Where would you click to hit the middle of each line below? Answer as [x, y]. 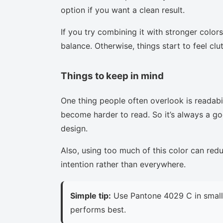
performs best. [98, 209]
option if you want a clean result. [123, 10]
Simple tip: [91, 195]
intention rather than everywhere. [123, 164]
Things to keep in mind [112, 76]
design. [74, 128]
